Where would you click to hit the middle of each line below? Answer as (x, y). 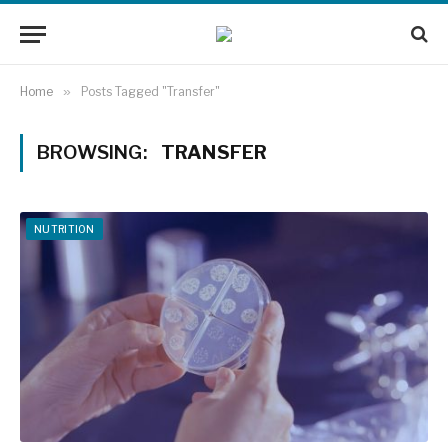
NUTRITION (64, 229)
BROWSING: (94, 152)
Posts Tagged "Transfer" (150, 91)
